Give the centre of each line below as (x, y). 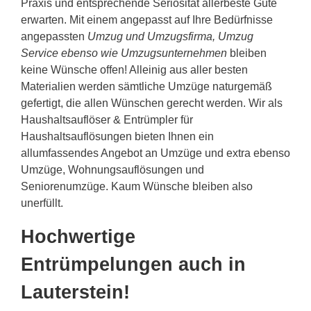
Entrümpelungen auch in (133, 265)
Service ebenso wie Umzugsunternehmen (124, 53)
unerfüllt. (42, 203)
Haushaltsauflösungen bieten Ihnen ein (117, 137)
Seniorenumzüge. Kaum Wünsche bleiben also (137, 187)
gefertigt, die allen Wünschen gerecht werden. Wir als (152, 103)
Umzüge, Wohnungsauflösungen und (112, 170)
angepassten (54, 37)
